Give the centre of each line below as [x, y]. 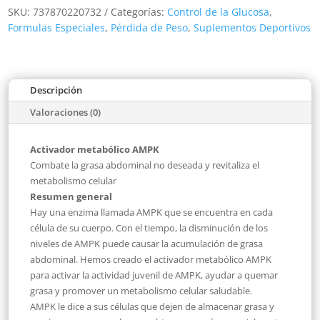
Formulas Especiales [57, 27]
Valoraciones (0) [66, 112]
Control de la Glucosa [219, 11]
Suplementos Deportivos [252, 27]
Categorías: [139, 11]
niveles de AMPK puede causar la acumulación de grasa [147, 243]
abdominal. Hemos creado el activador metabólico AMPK [151, 259]
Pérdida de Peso [150, 27]
